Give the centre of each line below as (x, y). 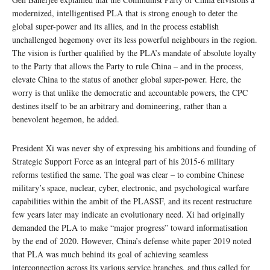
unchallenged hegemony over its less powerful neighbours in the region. (135, 40)
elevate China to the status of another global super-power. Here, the (127, 80)
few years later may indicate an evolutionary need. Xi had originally (128, 215)
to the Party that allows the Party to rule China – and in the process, (128, 66)
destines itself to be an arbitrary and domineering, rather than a (119, 106)
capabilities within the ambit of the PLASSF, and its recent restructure (132, 201)
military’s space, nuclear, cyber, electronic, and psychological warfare (130, 188)
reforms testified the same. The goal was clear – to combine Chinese (128, 175)
